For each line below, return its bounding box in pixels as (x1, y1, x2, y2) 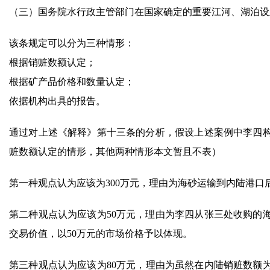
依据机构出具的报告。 (9, 96, 105, 106)
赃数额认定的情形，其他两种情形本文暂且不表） (9, 146, 221, 157)
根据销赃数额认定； (9, 57, 96, 67)
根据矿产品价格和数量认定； (9, 77, 134, 87)
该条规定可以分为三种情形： (9, 38, 134, 48)
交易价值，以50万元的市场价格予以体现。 (9, 228, 192, 239)
